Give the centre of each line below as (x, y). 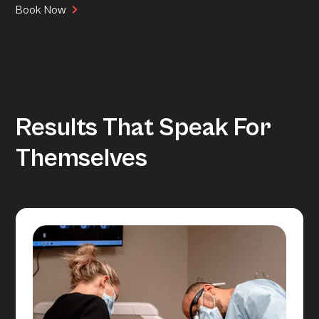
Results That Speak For (144, 127)
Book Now (41, 10)
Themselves (82, 158)
